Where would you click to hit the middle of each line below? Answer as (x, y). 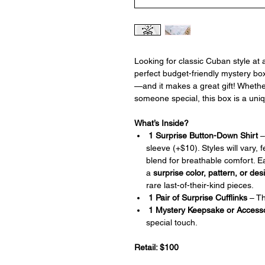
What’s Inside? (161, 123)
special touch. (172, 222)
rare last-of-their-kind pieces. (200, 185)
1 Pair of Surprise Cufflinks (198, 198)
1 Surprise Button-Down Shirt (202, 135)
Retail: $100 (156, 247)
